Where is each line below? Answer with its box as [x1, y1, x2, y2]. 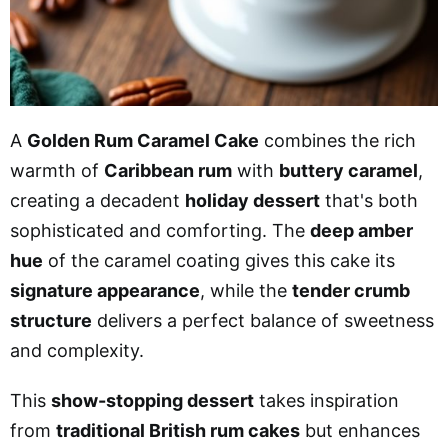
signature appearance [10, 279, 200, 301]
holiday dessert [185, 189, 320, 211]
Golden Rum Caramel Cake [27, 129, 259, 151]
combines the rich [259, 129, 416, 151]
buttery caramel [279, 159, 418, 181]
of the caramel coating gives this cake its [43, 249, 395, 271]
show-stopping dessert [51, 389, 254, 411]
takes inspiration [254, 389, 399, 411]
